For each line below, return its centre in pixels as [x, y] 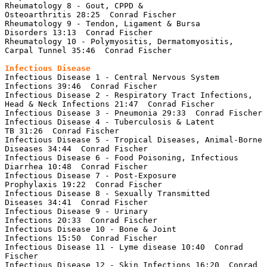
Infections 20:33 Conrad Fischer [81, 220]
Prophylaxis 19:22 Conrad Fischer [83, 184]
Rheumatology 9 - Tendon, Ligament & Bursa [103, 23]
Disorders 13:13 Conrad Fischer [79, 32]
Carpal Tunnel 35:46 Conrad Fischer [88, 50]
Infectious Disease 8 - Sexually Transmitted [107, 193]
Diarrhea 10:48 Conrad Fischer [76, 166]
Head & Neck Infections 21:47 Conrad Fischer [110, 104]
